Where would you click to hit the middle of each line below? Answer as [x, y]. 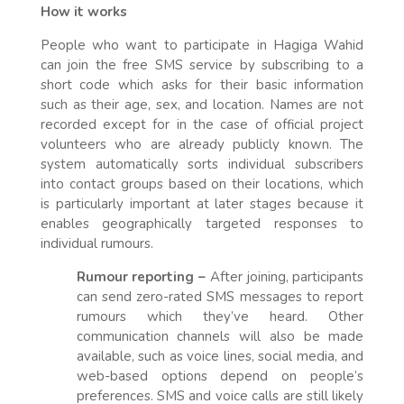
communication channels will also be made [220, 336]
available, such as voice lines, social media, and [220, 356]
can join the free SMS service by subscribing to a [202, 64]
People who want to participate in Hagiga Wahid [202, 45]
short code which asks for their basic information [202, 84]
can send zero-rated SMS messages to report [220, 296]
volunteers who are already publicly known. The [202, 144]
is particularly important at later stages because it [202, 203]
